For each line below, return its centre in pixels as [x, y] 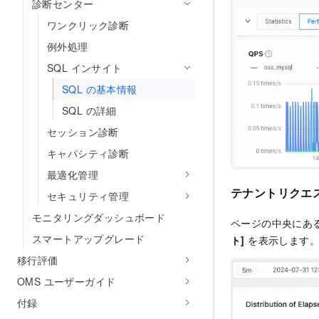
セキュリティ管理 [88, 196]
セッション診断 [83, 132]
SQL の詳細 [89, 110]
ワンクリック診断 [88, 25]
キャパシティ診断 [88, 153]
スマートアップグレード [89, 239]
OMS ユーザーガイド [67, 281]
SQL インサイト [85, 68]
